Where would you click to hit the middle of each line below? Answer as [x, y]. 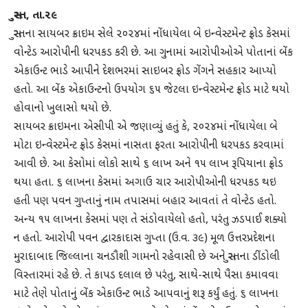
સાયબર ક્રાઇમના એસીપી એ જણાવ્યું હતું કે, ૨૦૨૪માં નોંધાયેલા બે [146, 127]
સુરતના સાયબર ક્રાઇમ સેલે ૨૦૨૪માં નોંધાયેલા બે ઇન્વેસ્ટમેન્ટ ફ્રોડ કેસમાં [152, 34]
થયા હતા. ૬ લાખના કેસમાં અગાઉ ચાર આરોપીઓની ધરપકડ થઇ [145, 183]
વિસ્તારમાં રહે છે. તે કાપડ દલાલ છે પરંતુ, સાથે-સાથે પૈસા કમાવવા [146, 276]
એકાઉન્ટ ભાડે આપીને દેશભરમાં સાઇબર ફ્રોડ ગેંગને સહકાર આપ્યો [145, 71]
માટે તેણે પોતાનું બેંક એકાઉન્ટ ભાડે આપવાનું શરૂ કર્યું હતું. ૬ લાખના [146, 294]
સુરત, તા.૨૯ [35, 16]
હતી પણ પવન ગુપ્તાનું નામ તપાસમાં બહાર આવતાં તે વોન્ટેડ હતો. [145, 201]
